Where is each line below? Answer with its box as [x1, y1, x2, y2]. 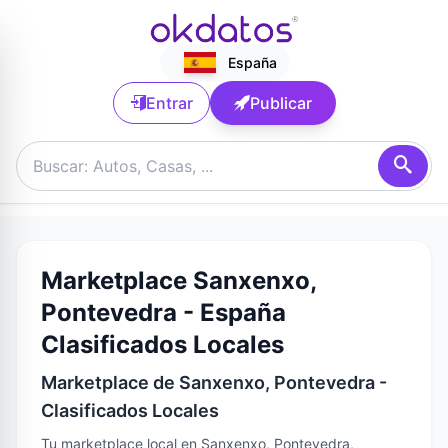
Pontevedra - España [41, 298, 286, 328]
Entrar [145, 93, 193, 114]
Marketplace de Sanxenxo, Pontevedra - [41, 372, 387, 394]
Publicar [249, 93, 312, 114]
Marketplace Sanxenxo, [41, 266, 316, 296]
